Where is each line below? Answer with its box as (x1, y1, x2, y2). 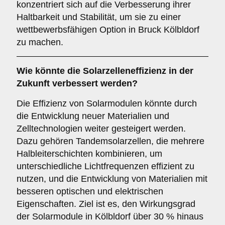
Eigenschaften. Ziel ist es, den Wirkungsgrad (17, 199, 195, 209)
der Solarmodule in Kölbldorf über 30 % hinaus (17, 211, 203, 221)
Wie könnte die (17, 66, 83, 76)
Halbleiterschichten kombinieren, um (17, 149, 162, 159)
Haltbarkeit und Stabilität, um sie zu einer (17, 12, 181, 22)
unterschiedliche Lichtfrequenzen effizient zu (17, 161, 194, 171)
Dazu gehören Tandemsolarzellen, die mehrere (17, 136, 204, 146)
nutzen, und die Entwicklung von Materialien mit (17, 174, 207, 184)
